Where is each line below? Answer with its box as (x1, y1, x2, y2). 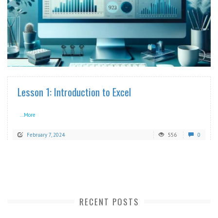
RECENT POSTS (79, 196, 139, 208)
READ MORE (164, 50, 203, 62)
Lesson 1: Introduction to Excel (18, 84, 131, 100)
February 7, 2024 (27, 131, 65, 139)
